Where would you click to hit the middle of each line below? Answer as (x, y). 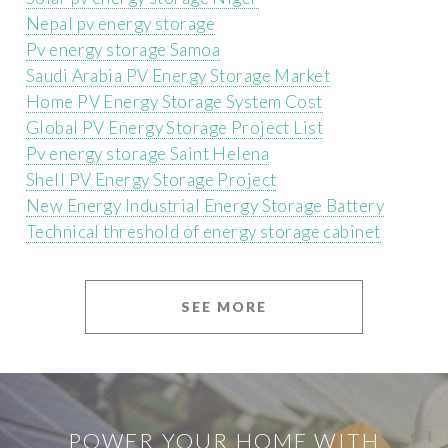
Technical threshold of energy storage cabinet (203, 232)
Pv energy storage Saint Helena (147, 154)
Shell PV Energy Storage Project (151, 180)
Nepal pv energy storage (120, 24)
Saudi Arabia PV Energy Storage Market (178, 76)
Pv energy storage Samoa (123, 50)
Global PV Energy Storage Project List (175, 128)
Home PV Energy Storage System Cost (174, 102)
